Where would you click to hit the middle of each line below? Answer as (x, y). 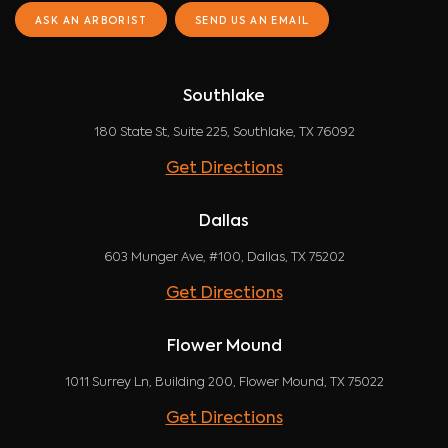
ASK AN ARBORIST (91, 20)
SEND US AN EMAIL (252, 20)
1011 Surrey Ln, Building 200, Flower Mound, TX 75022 (224, 383)
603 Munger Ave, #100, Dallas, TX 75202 (224, 258)
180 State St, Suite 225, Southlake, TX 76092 (224, 133)
